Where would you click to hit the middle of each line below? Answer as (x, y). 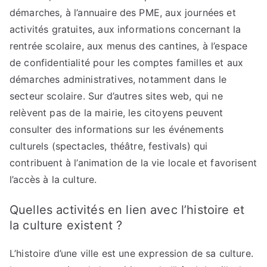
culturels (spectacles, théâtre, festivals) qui (109, 146)
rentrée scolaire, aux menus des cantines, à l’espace (129, 46)
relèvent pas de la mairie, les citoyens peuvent (117, 113)
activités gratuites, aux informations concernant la (125, 29)
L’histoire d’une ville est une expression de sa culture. (131, 253)
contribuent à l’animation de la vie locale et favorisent (133, 163)
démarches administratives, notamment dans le (118, 79)
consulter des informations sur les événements (117, 129)
